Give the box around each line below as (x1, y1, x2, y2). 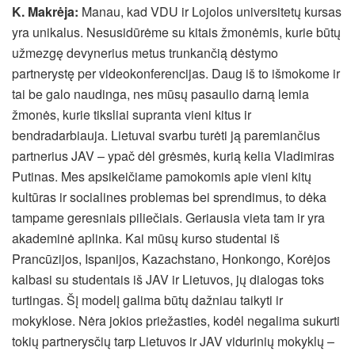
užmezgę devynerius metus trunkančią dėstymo (12, 43, 278, 62)
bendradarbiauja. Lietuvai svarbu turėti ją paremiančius (12, 125, 320, 144)
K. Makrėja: (12, 2, 82, 21)
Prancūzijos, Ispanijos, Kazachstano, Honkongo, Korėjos (12, 249, 330, 268)
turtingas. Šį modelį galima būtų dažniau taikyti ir (12, 290, 283, 309)
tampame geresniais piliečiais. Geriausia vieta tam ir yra (12, 208, 325, 227)
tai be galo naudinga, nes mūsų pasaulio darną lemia (12, 84, 309, 103)
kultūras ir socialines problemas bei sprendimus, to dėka (12, 187, 326, 206)
